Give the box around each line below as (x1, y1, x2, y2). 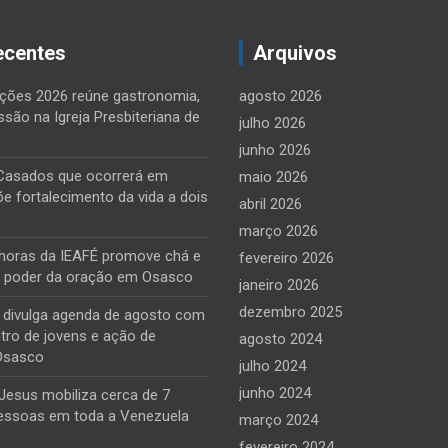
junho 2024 (239, 384, 311, 402)
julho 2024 (239, 357, 306, 375)
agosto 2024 (239, 330, 322, 348)
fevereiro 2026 (239, 249, 334, 267)
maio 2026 (239, 168, 308, 186)
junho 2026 (239, 141, 311, 159)
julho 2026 (239, 114, 306, 132)
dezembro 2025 (239, 303, 342, 321)
